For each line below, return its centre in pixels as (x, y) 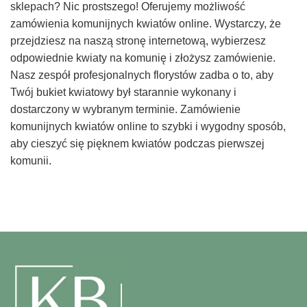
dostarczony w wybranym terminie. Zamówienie (125, 110)
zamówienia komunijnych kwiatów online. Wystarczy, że (146, 24)
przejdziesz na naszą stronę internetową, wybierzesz (138, 41)
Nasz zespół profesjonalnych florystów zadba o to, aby (142, 75)
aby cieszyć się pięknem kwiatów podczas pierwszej (137, 144)
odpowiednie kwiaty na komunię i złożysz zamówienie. (143, 58)
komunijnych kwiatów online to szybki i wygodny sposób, (148, 127)
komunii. (31, 161)
